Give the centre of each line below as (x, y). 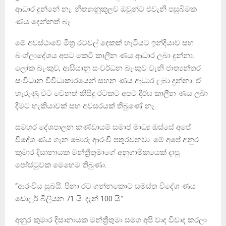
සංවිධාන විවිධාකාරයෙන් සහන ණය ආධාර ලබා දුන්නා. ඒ (108, 80)
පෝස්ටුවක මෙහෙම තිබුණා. (61, 165)
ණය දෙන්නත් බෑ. (43, 21)
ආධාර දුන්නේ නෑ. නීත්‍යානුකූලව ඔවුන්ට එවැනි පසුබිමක (106, 9)
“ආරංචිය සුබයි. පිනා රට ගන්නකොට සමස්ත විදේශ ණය (105, 186)
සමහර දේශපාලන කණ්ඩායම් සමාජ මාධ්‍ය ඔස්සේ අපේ (103, 127)
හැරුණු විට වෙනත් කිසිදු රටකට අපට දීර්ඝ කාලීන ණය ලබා (111, 93)
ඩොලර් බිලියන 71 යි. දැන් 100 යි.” (69, 199)
